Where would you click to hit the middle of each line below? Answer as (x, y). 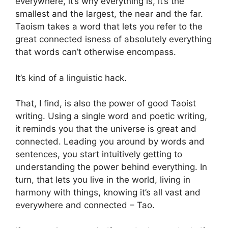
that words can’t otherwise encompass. (96, 52)
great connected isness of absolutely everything (113, 39)
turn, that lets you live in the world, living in (103, 180)
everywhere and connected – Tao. (85, 205)
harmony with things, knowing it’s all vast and (108, 192)
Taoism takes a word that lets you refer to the (109, 26)
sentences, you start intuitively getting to (99, 154)
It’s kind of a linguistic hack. (71, 78)
